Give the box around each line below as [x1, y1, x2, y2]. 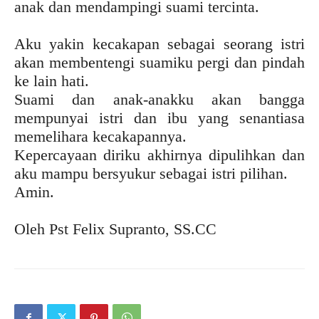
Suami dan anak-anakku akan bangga [14, 90, 305, 108]
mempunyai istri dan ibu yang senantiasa [14, 108, 305, 127]
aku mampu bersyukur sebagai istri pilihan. [14, 164, 288, 182]
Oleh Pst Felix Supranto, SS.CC [14, 219, 216, 238]
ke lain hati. [14, 71, 89, 90]
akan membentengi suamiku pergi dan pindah [14, 53, 305, 71]
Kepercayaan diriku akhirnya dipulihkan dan [14, 145, 305, 164]
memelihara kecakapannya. [14, 127, 187, 145]
